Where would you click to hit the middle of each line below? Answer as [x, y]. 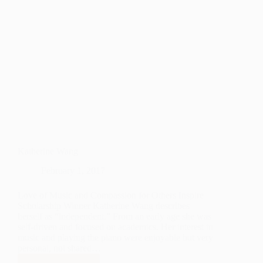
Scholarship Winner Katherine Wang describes [104, 206]
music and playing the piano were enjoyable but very [115, 238]
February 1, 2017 [73, 171]
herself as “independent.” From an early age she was [114, 217]
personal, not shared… [59, 248]
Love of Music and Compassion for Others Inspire [111, 195]
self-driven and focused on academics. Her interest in [115, 227]
